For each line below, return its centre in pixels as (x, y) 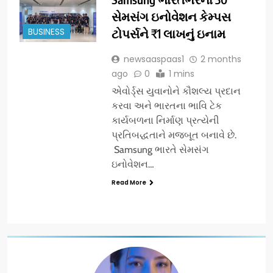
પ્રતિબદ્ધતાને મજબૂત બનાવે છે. (174, 135)
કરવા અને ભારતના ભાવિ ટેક (166, 105)
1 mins (181, 73)
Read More (129, 182)
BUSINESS (46, 32)
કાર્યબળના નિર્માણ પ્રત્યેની (165, 120)
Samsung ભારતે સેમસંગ (160, 149)
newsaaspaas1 (154, 59)
